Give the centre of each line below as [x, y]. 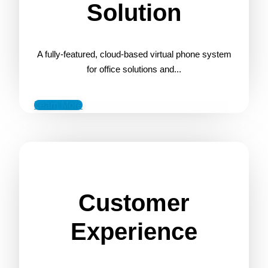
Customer [134, 203]
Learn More [58, 105]
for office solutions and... [134, 69]
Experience [134, 232]
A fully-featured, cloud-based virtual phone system [134, 54]
